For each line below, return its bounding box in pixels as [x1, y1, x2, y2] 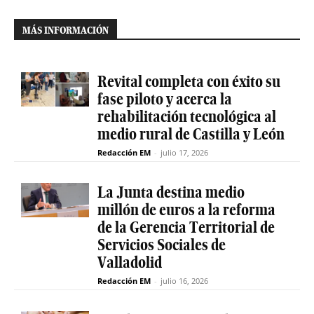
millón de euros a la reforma [97, 200, 275, 219]
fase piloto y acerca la [97, 90, 232, 109]
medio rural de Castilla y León [97, 125, 285, 144]
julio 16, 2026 [160, 275, 208, 287]
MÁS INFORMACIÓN [22, 24, 109, 37]
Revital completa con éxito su [97, 72, 280, 91]
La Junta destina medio [97, 183, 245, 202]
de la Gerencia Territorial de [97, 218, 275, 237]
